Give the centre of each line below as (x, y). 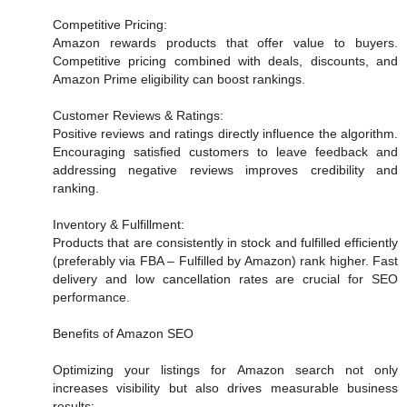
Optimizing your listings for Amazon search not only (225, 370)
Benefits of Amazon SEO (123, 334)
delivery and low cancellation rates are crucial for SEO (225, 279)
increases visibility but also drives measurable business (225, 388)
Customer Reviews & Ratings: (138, 116)
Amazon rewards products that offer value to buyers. (225, 43)
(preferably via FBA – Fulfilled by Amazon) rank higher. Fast (225, 261)
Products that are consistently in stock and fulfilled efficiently (225, 243)
